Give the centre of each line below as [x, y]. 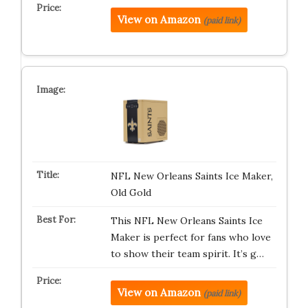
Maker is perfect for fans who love [190, 237]
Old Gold [131, 192]
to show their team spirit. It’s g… [187, 254]
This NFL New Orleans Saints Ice [186, 221]
